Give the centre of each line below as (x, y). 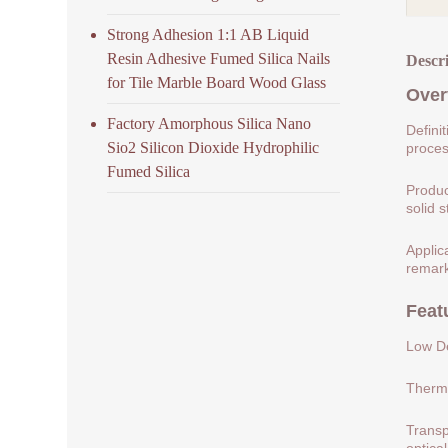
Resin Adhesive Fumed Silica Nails (219, 58)
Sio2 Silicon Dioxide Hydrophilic (213, 147)
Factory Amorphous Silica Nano (209, 123)
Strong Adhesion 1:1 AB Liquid (208, 34)
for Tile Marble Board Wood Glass (217, 82)
